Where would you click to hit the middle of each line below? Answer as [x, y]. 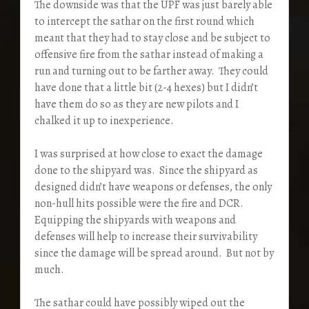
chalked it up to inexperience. [104, 120]
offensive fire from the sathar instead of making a [149, 54]
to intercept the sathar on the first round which [144, 21]
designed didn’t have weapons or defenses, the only [153, 187]
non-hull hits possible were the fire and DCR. [140, 203]
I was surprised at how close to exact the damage [148, 153]
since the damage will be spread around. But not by [154, 253]
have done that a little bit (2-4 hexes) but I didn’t [146, 87]
